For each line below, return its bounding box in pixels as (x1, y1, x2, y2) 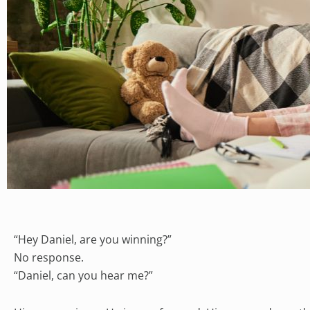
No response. (14, 249, 84, 265)
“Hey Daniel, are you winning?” (14, 231, 172, 247)
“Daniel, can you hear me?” (14, 267, 153, 283)
